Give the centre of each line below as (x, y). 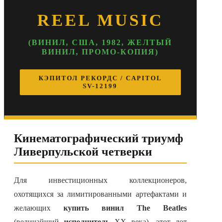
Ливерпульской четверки (83, 152)
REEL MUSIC (100, 20)
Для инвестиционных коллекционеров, (100, 180)
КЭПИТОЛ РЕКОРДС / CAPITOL (100, 78)
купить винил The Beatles (125, 208)
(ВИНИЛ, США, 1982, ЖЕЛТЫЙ (100, 43)
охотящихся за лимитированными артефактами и (100, 194)
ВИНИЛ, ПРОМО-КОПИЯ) (100, 52)
